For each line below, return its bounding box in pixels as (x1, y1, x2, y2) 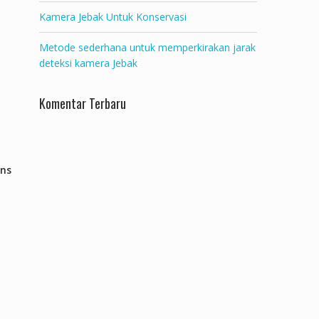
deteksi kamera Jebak (39, 56, 137, 70)
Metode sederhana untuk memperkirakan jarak (39, 41, 256, 54)
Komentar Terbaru (39, 94, 126, 113)
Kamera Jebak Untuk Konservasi (39, 10, 187, 23)
